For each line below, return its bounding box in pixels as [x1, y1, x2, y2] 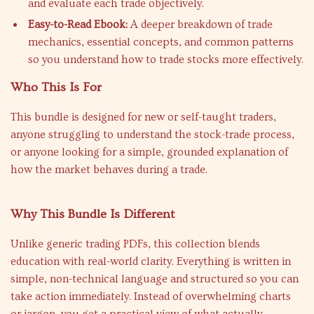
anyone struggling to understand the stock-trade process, [11, 128, 294, 141]
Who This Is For [11, 80, 102, 95]
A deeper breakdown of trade [128, 18, 273, 31]
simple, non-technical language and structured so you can [11, 273, 299, 285]
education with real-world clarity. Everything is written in [11, 255, 291, 268]
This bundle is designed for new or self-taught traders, [11, 111, 276, 123]
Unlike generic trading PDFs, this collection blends [11, 238, 260, 250]
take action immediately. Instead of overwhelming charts [11, 290, 291, 303]
